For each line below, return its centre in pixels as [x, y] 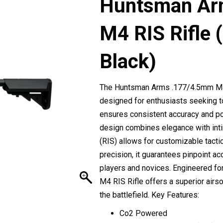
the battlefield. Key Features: [149, 195]
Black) [128, 61]
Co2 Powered [143, 213]
